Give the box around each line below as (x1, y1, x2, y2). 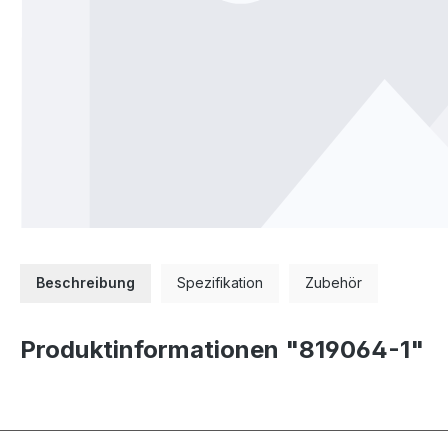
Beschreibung (36, 273, 135, 291)
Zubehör (305, 273, 362, 291)
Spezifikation (177, 273, 263, 291)
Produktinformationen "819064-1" (20, 334, 424, 364)
